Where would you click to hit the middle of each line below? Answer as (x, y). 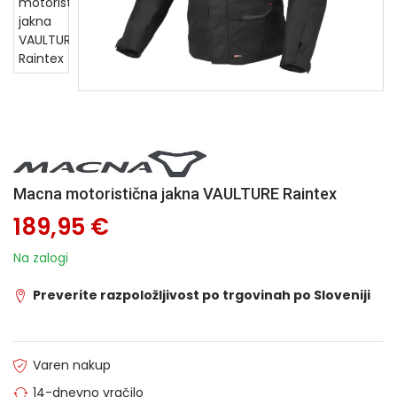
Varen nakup (72, 365)
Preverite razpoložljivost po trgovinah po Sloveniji (202, 295)
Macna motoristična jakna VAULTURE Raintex (175, 194)
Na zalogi (41, 258)
